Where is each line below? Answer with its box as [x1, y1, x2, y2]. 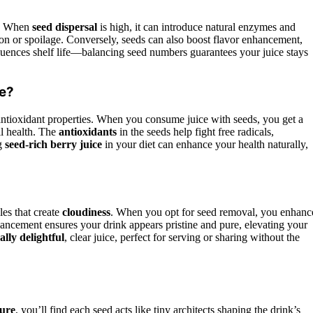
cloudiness [62, 205, 110, 218]
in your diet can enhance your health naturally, [102, 138, 308, 151]
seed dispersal [32, 20, 97, 33]
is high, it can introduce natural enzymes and [97, 20, 296, 33]
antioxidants [59, 126, 117, 138]
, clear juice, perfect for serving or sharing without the [64, 231, 300, 243]
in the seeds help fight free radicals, [117, 126, 274, 138]
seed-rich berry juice [5, 138, 102, 151]
